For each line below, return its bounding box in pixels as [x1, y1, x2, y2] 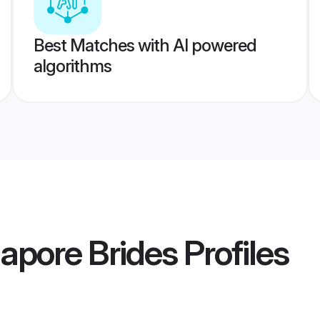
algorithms [33, 56, 111, 76]
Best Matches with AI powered [33, 35, 256, 56]
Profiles [177, 231, 289, 274]
